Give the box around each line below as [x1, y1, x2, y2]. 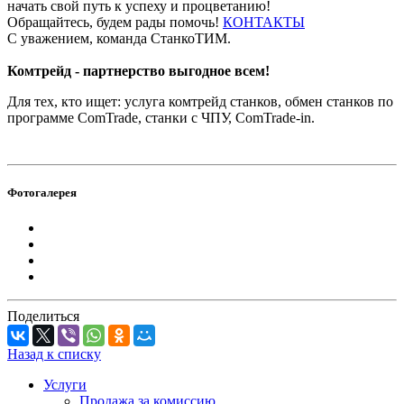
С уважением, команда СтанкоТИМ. [7, 30, 231, 46]
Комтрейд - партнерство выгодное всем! [7, 62, 270, 78]
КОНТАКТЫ [223, 14, 305, 30]
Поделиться [7, 308, 79, 325]
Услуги [43, 377, 87, 393]
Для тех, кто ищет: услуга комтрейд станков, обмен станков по [7, 93, 393, 109]
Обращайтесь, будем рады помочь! [7, 14, 223, 30]
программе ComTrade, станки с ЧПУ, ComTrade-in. [7, 109, 315, 125]
